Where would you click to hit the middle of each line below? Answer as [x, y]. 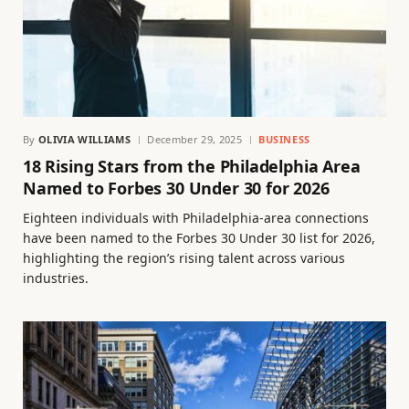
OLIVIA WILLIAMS [84, 139]
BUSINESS [284, 139]
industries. [56, 278]
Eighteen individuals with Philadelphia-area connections [196, 217]
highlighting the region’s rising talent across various [184, 257]
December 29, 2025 [194, 139]
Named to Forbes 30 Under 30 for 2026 [176, 188]
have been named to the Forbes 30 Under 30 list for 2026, [199, 237]
